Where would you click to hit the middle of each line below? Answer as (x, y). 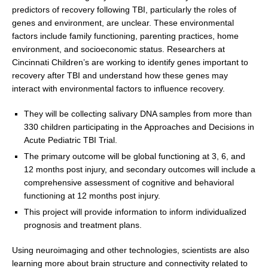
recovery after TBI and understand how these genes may (120, 76)
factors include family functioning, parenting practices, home (125, 36)
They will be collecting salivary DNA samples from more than (138, 114)
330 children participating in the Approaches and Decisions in (139, 127)
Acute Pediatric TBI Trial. (71, 140)
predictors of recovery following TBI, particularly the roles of (124, 10)
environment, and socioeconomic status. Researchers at (118, 49)
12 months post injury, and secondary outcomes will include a (140, 170)
